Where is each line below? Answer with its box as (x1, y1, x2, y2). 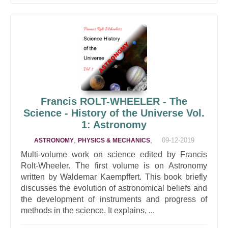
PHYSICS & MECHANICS (77, 137, 150, 144)
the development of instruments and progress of (21, 195, 207, 204)
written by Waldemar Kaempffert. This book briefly (21, 173, 207, 181)
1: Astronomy (81, 119, 147, 130)
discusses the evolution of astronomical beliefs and (21, 184, 207, 192)
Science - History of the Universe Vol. (23, 107, 205, 119)
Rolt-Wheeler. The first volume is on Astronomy (21, 161, 207, 170)
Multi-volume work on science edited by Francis (21, 150, 207, 159)
